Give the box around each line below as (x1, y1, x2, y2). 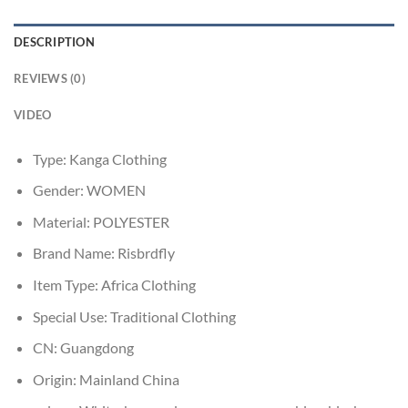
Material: (32, 212, 93, 230)
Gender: (32, 181, 87, 199)
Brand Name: (32, 244, 117, 262)
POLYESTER (92, 212, 169, 230)
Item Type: (32, 276, 101, 294)
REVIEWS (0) (14, 70, 86, 86)
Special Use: (32, 307, 110, 325)
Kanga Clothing (68, 149, 167, 168)
